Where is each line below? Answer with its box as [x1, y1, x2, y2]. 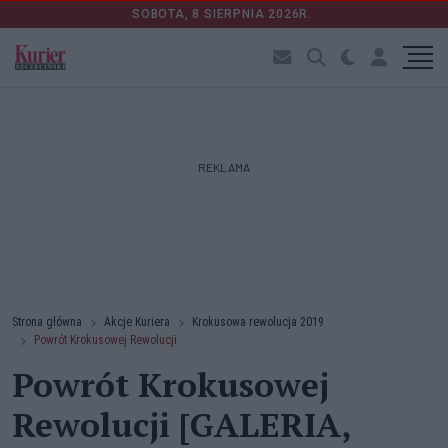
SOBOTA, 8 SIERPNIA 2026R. [132, 7, 316, 21]
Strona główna [12, 315, 82, 329]
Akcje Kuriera [104, 315, 170, 329]
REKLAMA [198, 160, 250, 174]
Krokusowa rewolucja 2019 [192, 315, 324, 329]
